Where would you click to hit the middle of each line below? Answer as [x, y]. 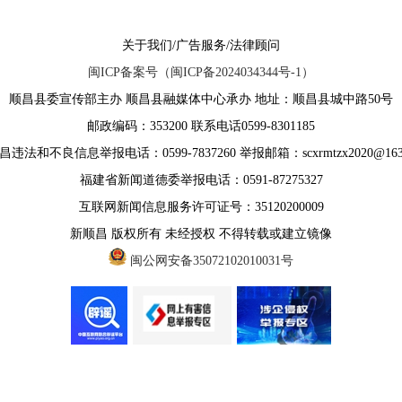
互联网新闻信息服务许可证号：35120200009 [201, 207]
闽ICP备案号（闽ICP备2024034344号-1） [201, 72]
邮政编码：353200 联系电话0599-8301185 [201, 126]
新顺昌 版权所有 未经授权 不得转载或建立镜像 [201, 234]
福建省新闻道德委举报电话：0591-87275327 [201, 180]
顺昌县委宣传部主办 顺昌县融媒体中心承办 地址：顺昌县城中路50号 [201, 99]
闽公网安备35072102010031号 [212, 261]
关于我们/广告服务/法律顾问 [201, 45]
